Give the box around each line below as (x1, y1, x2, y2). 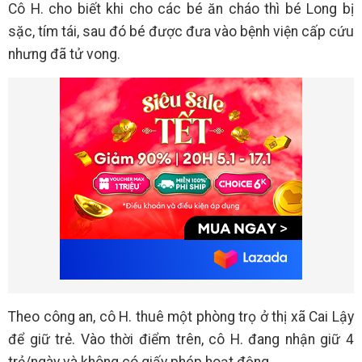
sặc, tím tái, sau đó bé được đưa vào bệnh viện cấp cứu (8, 23, 354, 40)
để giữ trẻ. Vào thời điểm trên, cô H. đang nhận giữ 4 (8, 331, 354, 348)
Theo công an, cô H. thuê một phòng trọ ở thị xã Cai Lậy (8, 309, 354, 326)
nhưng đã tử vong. (8, 46, 120, 63)
